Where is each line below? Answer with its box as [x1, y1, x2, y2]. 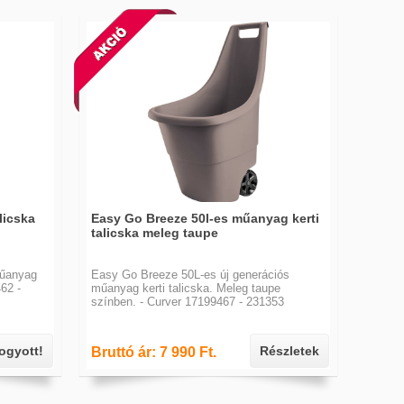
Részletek [260, 344, 319, 358]
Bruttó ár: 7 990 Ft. [91, 344, 216, 360]
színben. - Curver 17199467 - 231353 [91, 295, 284, 308]
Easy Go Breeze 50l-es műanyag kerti [91, 211, 319, 225]
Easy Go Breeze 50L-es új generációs [91, 268, 289, 281]
